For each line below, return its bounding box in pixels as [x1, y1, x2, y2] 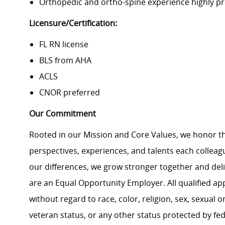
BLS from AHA [39, 55, 91, 66]
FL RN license [39, 39, 88, 50]
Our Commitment [29, 108, 96, 120]
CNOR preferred [39, 87, 100, 98]
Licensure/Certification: [29, 18, 117, 29]
